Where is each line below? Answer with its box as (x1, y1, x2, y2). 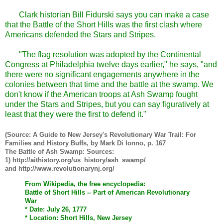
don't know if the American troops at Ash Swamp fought (5, 90, 198, 99)
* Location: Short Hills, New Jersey (25, 214, 132, 222)
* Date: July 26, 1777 (25, 205, 87, 213)
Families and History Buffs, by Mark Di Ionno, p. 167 (5, 139, 166, 147)
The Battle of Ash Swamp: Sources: (5, 148, 114, 156)
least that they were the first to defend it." (5, 110, 146, 119)
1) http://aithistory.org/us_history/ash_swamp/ (5, 156, 146, 164)
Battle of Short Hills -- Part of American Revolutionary (25, 188, 190, 196)
